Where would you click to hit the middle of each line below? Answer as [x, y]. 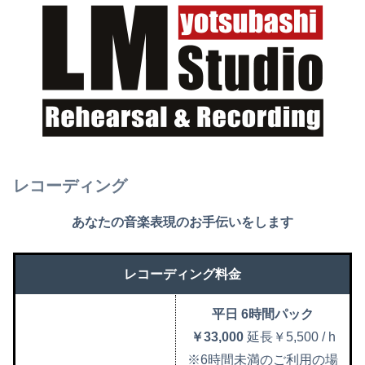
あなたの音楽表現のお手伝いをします [182, 222]
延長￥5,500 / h [291, 336]
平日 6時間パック [263, 314]
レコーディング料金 [182, 274]
